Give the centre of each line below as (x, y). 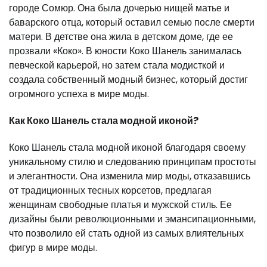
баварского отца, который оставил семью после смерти (132, 22)
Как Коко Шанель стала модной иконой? (104, 121)
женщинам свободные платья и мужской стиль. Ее (120, 205)
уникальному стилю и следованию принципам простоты (133, 162)
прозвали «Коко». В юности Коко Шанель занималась (125, 51)
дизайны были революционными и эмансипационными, (132, 219)
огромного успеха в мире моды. (79, 94)
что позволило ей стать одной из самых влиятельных (126, 234)
